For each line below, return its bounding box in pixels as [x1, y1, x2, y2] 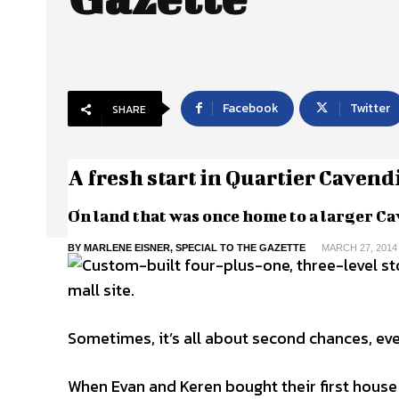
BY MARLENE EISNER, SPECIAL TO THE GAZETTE [68, 242, 305, 253]
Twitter [350, 99, 390, 118]
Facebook [223, 99, 279, 118]
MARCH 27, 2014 [322, 242, 397, 253]
